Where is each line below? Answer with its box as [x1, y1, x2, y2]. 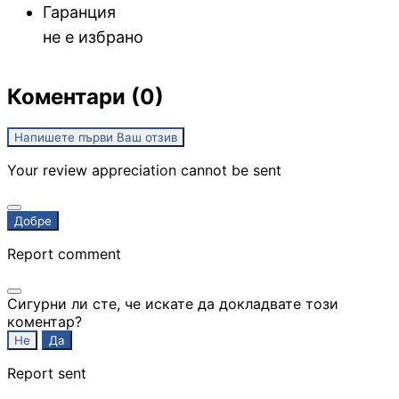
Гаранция [43, 2, 116, 21]
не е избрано [43, 27, 143, 46]
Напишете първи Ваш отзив [14, 129, 177, 144]
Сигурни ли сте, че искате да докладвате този [7, 294, 338, 313]
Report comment [7, 244, 121, 263]
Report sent [7, 363, 86, 382]
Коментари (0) [7, 83, 164, 110]
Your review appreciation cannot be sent [7, 160, 281, 179]
